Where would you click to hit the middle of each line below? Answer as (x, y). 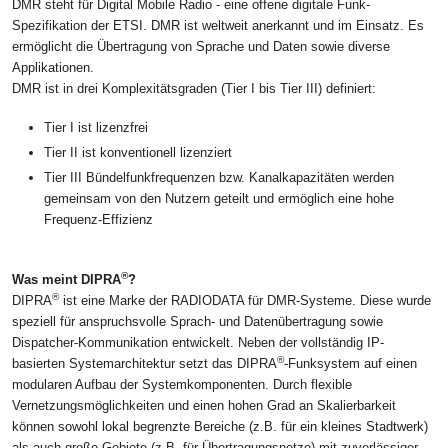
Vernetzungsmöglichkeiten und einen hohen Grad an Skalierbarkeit (204, 405)
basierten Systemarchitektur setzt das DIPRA (144, 363)
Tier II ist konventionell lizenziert (138, 152)
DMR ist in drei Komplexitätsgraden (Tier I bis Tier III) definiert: (194, 88)
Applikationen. (53, 67)
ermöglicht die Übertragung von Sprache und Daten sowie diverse (201, 46)
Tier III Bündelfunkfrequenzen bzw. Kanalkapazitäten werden (219, 177)
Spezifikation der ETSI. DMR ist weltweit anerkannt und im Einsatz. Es (218, 25)
